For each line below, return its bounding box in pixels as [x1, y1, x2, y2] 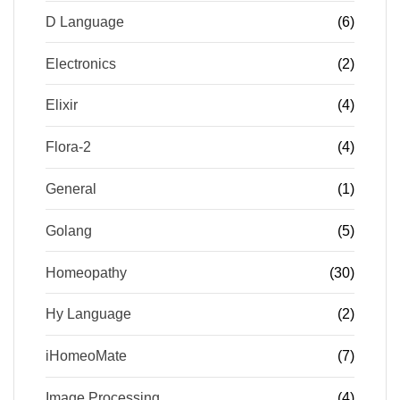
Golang [46, 222, 92, 238]
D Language [46, 13, 124, 29]
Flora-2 [46, 139, 91, 155]
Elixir [46, 97, 78, 113]
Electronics [46, 55, 116, 71]
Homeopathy [46, 264, 127, 280]
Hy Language [46, 306, 131, 322]
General [46, 181, 96, 197]
